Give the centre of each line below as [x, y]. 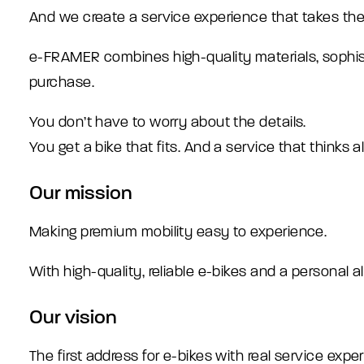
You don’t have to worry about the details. [168, 122]
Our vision [73, 317]
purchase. [62, 82]
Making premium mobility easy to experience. [178, 232]
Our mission [81, 193]
